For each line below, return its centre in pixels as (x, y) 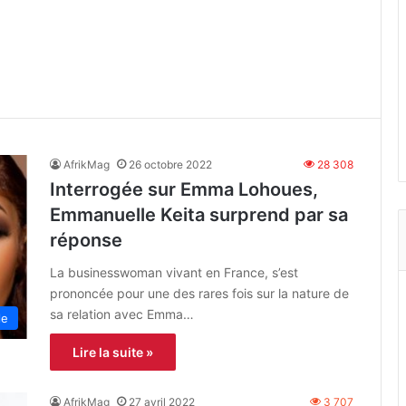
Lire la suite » (113, 352)
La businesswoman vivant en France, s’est (174, 272)
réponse (86, 240)
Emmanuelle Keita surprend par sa (199, 214)
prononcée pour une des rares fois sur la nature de (199, 293)
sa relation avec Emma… (122, 314)
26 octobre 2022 (170, 164)
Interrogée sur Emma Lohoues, (184, 189)
